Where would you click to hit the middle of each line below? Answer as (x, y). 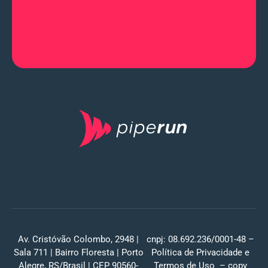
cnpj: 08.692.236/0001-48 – (201, 239)
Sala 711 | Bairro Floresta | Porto (78, 252)
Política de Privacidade (197, 252)
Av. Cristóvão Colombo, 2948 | (79, 239)
